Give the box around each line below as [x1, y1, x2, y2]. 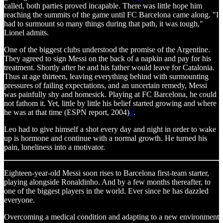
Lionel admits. [4, 28, 49, 37]
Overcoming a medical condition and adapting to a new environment [4, 212, 219, 221]
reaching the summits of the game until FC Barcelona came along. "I [4, 10, 219, 19]
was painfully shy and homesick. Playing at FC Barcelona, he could [4, 90, 217, 99]
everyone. [4, 195, 35, 204]
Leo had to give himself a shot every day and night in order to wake [4, 124, 216, 133]
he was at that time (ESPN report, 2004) [4, 108, 129, 116]
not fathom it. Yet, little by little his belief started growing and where [4, 99, 217, 108]
